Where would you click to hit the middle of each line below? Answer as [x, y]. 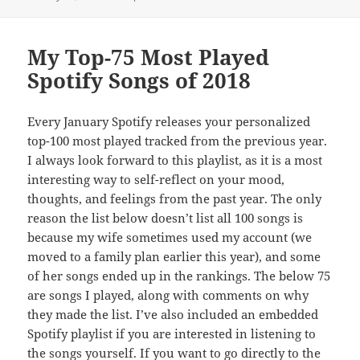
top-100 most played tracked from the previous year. [178, 140]
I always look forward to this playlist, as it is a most [175, 160]
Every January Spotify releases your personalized [169, 121]
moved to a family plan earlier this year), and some [174, 256]
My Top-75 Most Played [149, 57]
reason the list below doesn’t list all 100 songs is [166, 217]
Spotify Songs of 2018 [139, 80]
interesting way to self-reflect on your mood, [156, 179]
